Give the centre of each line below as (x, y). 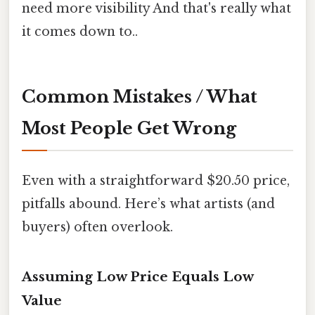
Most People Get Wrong (129, 129)
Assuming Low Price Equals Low (137, 277)
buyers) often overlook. (97, 227)
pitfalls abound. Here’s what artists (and (148, 204)
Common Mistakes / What (140, 97)
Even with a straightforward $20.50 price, (156, 181)
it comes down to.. (80, 32)
